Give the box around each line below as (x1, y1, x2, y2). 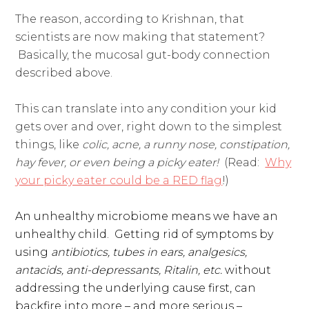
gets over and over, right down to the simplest (15, 119, 283, 133)
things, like (15, 137, 83, 151)
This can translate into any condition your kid (15, 101, 277, 115)
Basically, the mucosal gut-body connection (15, 48, 271, 61)
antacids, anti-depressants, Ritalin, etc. (15, 263, 223, 277)
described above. (15, 66, 113, 79)
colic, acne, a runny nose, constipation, (82, 137, 290, 151)
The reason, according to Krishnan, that (15, 12, 245, 26)
